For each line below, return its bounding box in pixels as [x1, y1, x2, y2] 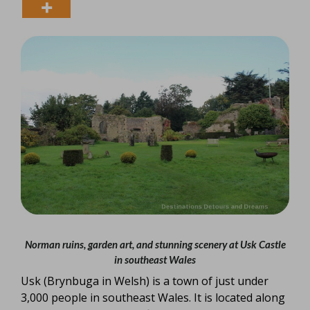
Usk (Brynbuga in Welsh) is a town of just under [21, 273, 268, 289]
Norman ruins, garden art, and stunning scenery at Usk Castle [24, 238, 286, 251]
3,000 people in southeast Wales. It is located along [21, 289, 285, 305]
